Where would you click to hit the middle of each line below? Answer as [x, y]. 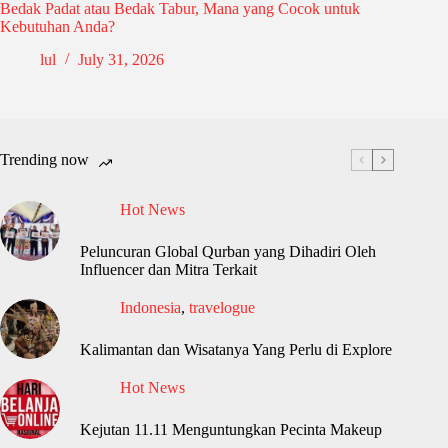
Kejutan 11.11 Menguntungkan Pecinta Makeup [231, 430]
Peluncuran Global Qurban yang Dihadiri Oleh [228, 252]
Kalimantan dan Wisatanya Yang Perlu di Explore [236, 350]
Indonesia [150, 308]
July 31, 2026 [121, 60]
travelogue [222, 308]
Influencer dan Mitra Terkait [168, 270]
